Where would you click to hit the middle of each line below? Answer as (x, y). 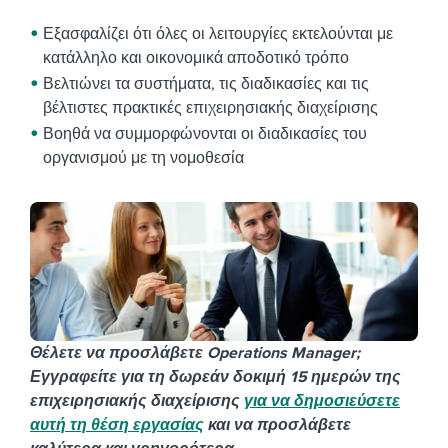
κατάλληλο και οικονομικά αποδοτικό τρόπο (196, 58)
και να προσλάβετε (277, 425)
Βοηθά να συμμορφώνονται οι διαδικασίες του (205, 134)
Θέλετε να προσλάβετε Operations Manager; (195, 353)
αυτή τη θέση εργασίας (117, 425)
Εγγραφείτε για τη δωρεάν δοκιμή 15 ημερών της (215, 377)
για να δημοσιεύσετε (322, 401)
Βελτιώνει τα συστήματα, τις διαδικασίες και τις (206, 84)
